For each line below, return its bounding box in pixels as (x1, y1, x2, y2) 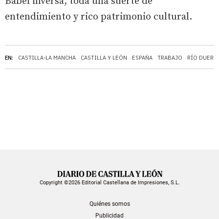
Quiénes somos (89, 200, 130, 207)
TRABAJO (157, 54, 182, 61)
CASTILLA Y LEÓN (81, 54, 127, 61)
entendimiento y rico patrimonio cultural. (5, 11, 192, 23)
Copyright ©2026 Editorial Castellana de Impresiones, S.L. (39, 179, 180, 186)
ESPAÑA (132, 54, 153, 61)
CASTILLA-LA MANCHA (18, 54, 76, 61)
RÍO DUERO (187, 54, 218, 61)
